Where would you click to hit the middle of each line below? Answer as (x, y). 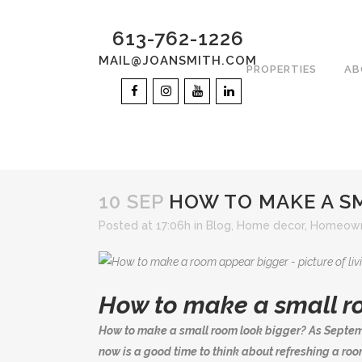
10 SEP (131, 202)
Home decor (271, 225)
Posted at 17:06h (145, 225)
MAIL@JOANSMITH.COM (178, 61)
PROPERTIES (281, 69)
